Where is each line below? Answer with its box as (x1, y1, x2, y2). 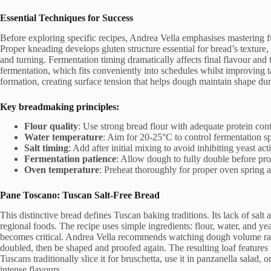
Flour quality (24, 121, 78, 132)
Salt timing (24, 143, 68, 154)
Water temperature (24, 132, 103, 143)
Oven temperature (24, 165, 99, 175)
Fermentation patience (24, 154, 116, 165)
